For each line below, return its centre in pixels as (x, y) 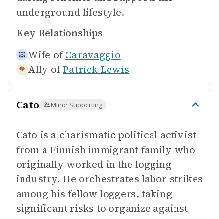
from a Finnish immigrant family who (106, 150)
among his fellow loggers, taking (94, 194)
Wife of (45, 55)
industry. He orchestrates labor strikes (109, 179)
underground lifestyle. (70, 12)
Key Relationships (59, 33)
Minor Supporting (77, 105)
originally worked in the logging (94, 164)
